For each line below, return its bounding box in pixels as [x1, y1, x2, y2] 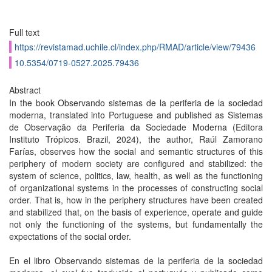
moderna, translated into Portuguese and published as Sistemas [9, 109, 263, 121]
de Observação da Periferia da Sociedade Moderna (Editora [9, 121, 263, 133]
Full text [9, 26, 39, 38]
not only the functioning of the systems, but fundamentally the [9, 218, 263, 230]
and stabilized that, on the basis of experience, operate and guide [9, 206, 263, 218]
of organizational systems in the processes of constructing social [9, 182, 263, 194]
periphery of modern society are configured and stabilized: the [9, 157, 263, 169]
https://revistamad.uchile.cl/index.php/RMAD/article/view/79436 [15, 41, 256, 53]
